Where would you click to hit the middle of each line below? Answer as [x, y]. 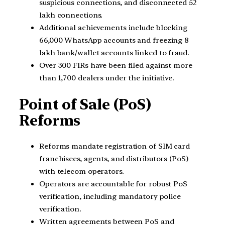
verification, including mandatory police [110, 197]
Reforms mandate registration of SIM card [115, 146]
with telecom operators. [82, 172]
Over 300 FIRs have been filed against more [116, 65]
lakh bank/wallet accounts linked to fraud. [114, 53]
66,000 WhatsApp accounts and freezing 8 [114, 40]
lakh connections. [71, 15]
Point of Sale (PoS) [85, 104]
